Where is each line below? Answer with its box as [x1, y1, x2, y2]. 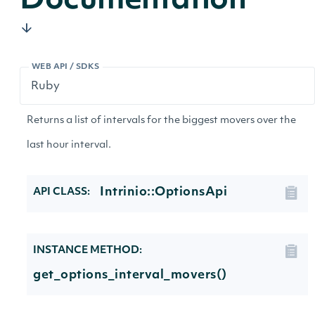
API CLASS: [33, 187, 90, 198]
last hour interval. [27, 140, 111, 150]
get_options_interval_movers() [33, 269, 227, 281]
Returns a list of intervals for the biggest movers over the [27, 115, 296, 126]
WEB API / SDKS [32, 63, 100, 71]
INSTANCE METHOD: [33, 245, 142, 256]
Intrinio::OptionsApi [100, 186, 227, 198]
